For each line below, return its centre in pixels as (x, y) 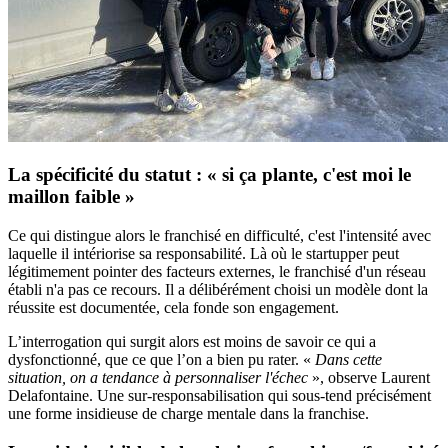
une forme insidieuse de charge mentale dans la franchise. (188, 414)
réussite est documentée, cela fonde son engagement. (173, 308)
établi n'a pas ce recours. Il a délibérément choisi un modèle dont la (218, 290)
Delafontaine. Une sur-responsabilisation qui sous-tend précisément (219, 396)
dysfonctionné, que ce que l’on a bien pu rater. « (161, 360)
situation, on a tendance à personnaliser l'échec (158, 378)
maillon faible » (71, 197)
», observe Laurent (369, 378)
